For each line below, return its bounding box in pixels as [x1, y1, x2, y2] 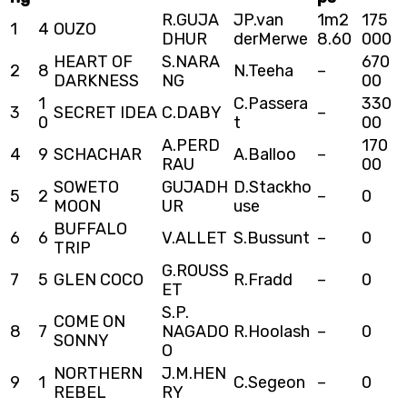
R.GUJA [162, 9, 219, 30]
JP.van [233, 9, 283, 30]
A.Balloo [233, 144, 296, 164]
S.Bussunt [233, 227, 310, 248]
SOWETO [54, 176, 119, 197]
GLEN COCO [54, 269, 144, 290]
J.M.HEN [162, 362, 226, 383]
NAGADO [162, 321, 229, 342]
